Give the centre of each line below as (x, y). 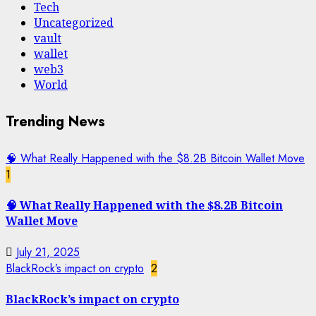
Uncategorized (74, 22)
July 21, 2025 (48, 252)
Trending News (55, 121)
